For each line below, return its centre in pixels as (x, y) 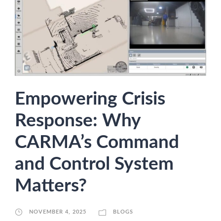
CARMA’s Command (97, 142)
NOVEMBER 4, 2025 (58, 212)
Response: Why (78, 120)
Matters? (53, 185)
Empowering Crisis (90, 99)
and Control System (94, 164)
